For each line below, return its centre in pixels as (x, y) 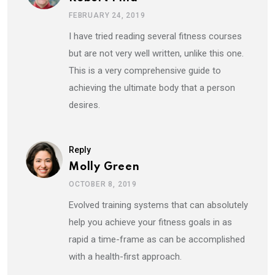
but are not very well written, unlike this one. (156, 53)
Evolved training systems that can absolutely (158, 205)
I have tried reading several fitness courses (155, 36)
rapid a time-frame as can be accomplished (157, 239)
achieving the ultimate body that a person (152, 87)
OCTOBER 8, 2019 (103, 184)
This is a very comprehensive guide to (145, 70)
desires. (84, 105)
